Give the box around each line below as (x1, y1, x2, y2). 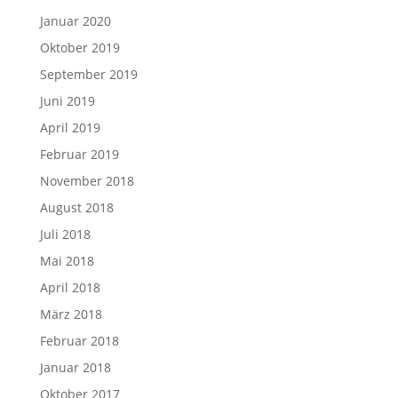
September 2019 (39, 66, 138, 83)
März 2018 (39, 306, 102, 322)
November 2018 (39, 172, 134, 189)
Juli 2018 (39, 226, 91, 243)
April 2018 (39, 279, 100, 296)
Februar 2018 (39, 332, 119, 349)
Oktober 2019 (39, 39, 120, 56)
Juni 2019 (39, 92, 95, 109)
